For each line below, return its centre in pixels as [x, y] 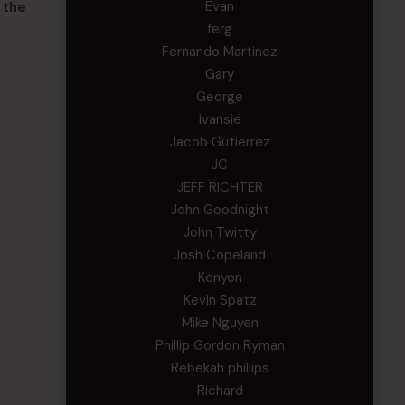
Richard [220, 391]
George [220, 97]
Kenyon [220, 278]
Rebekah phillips [220, 368]
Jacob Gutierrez [220, 142]
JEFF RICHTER [220, 187]
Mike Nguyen [220, 323]
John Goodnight [220, 210]
